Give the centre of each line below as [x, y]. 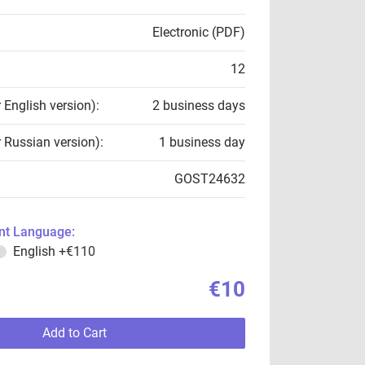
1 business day [202, 142]
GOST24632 [210, 179]
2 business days [199, 106]
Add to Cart [74, 333]
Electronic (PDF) [199, 32]
